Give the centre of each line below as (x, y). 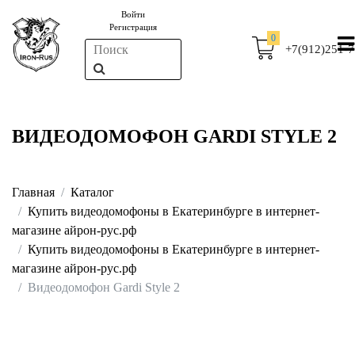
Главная (33, 192)
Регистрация (133, 27)
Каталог (92, 192)
